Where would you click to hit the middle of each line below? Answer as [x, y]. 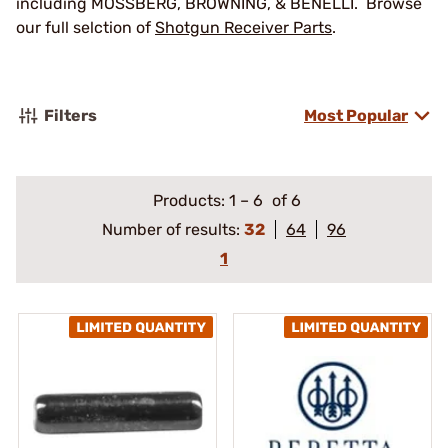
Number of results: [173, 229]
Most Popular [356, 115]
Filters [70, 115]
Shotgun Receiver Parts [243, 27]
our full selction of [85, 27]
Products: [190, 200]
